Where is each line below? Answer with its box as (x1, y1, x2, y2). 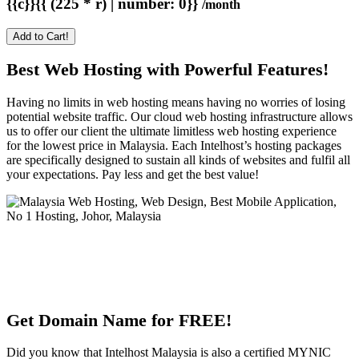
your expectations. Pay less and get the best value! (6, 167, 259, 182)
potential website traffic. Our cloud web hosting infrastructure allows (6, 110, 353, 124)
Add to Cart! (13, 30, 69, 42)
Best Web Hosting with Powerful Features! (6, 59, 329, 80)
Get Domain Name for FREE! (6, 309, 232, 330)
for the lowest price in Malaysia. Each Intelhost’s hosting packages (6, 139, 341, 153)
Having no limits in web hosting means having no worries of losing (6, 95, 345, 110)
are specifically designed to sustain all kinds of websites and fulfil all (6, 153, 350, 167)
